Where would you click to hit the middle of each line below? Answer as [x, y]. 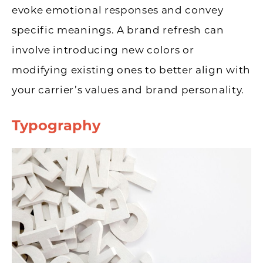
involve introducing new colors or [103, 50]
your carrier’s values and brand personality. [128, 90]
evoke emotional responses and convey [118, 10]
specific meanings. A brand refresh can [118, 30]
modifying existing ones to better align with [131, 70]
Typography [56, 125]
